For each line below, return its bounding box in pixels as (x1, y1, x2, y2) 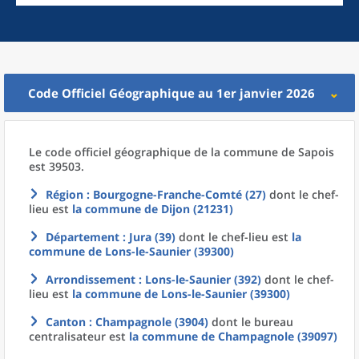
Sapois (298, 144, 334, 159)
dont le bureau (208, 314, 293, 329)
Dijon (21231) (161, 201, 233, 216)
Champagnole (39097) (218, 329, 337, 344)
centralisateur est (29, 329, 129, 344)
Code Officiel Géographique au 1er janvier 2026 (28, 85, 315, 101)
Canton (46, 314, 86, 329)
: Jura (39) (119, 229, 175, 244)
